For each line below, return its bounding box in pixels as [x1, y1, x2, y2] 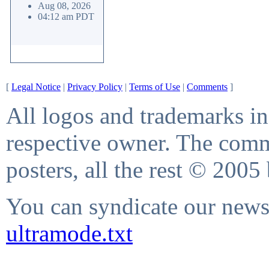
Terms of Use [129, 82, 180, 92]
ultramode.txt [6, 220, 133, 246]
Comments [187, 82, 228, 92]
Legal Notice [11, 82, 61, 92]
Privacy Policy [67, 82, 122, 92]
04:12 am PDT [38, 11, 94, 22]
